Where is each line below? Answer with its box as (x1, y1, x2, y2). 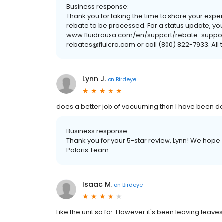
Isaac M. (82, 179, 112, 189)
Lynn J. (82, 74, 106, 84)
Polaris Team (66, 145, 109, 155)
